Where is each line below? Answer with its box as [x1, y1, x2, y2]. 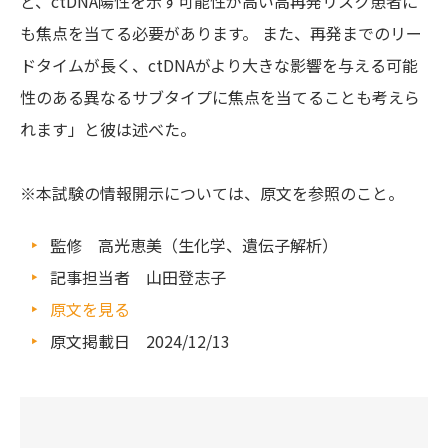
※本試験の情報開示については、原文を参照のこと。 [20, 181, 404, 206]
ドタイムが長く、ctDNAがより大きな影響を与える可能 [20, 53, 418, 78]
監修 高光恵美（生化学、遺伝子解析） [50, 233, 338, 258]
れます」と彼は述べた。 [20, 117, 196, 142]
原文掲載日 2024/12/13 [50, 329, 230, 354]
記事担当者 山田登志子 [50, 265, 226, 290]
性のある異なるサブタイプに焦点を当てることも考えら [20, 85, 420, 110]
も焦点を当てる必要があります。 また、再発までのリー [20, 21, 422, 46]
